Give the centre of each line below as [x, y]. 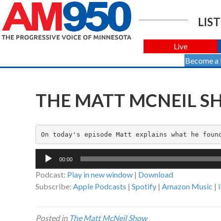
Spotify [144, 186]
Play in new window [100, 175]
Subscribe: [54, 186]
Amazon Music [187, 186]
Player [46, 166]
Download [156, 175]
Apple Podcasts [100, 186]
